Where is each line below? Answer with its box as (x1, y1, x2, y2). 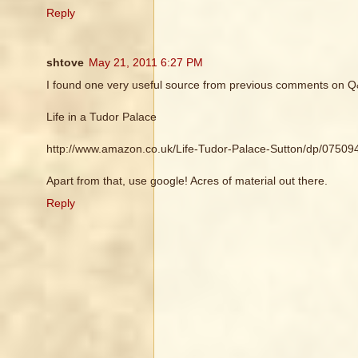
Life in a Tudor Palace (46, 110, 157, 124)
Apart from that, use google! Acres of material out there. (46, 174, 328, 188)
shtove (46, 56, 84, 70)
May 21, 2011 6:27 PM (89, 56, 203, 70)
